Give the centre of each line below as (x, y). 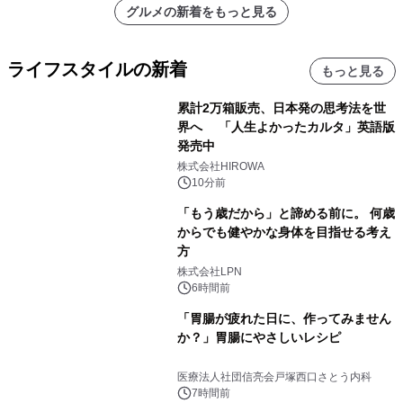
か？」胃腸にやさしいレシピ (259, 338)
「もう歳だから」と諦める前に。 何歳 (286, 214)
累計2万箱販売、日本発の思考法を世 (281, 108)
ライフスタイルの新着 (97, 70)
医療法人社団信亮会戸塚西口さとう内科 (274, 377)
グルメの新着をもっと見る (201, 12)
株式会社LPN (209, 272)
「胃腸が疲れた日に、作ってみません (284, 319)
